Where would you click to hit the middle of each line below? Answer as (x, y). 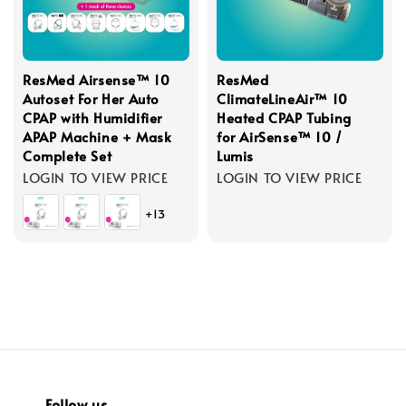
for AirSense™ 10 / (280, 136)
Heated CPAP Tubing (284, 117)
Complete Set (68, 155)
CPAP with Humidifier (93, 117)
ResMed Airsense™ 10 (97, 79)
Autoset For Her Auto (91, 98)
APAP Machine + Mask (97, 136)
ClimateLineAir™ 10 (282, 98)
